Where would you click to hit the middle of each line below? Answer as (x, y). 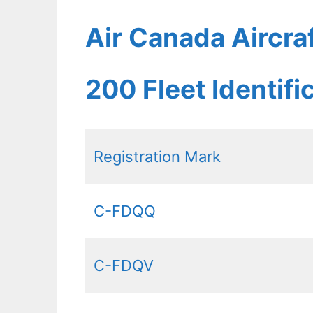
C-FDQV (124, 266)
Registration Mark (157, 157)
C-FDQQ (125, 211)
